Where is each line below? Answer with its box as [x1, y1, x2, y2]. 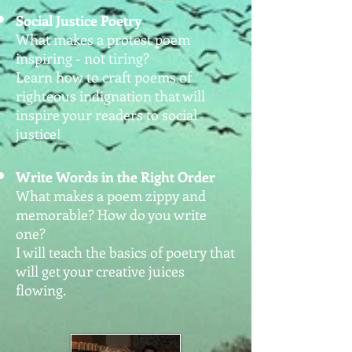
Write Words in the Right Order [16, 167, 215, 186]
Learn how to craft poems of [16, 68, 192, 86]
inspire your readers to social [16, 105, 197, 124]
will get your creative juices [16, 262, 185, 280]
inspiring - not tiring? [16, 49, 149, 68]
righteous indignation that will [16, 86, 205, 105]
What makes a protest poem [16, 30, 190, 49]
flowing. [16, 280, 66, 299]
